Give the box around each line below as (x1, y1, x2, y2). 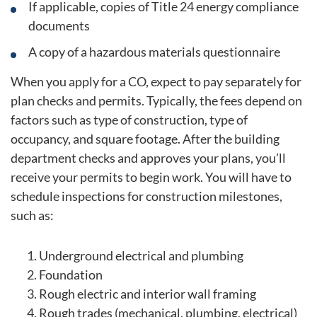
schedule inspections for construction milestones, (11, 188, 282, 204)
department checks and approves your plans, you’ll (11, 150, 286, 166)
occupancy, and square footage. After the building (11, 131, 279, 147)
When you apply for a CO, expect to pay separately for (11, 74, 301, 90)
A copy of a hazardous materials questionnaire (28, 44, 280, 60)
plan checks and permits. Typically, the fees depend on (11, 93, 302, 109)
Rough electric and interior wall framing (39, 285, 256, 301)
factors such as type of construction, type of (11, 112, 248, 128)
